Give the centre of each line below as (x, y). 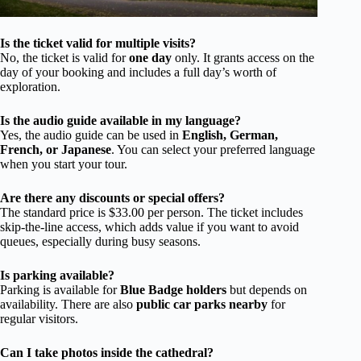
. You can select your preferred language (213, 150)
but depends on (267, 290)
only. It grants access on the (243, 58)
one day (150, 58)
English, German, (230, 135)
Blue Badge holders (173, 290)
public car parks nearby (202, 305)
